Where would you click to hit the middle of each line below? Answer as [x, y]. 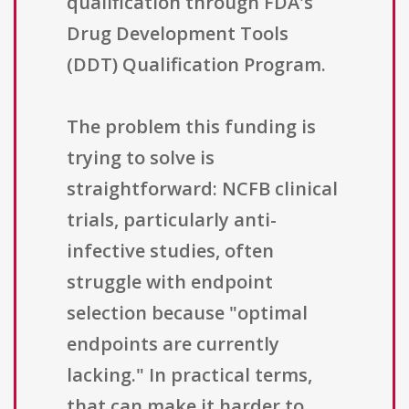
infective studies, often [170, 251]
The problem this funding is [191, 127]
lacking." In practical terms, [189, 375]
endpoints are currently [173, 344]
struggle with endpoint [170, 282]
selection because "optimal [187, 313]
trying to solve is [141, 158]
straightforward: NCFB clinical [202, 189]
